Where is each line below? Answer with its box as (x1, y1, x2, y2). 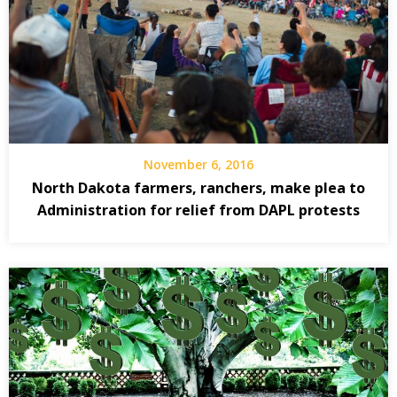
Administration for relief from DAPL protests (37, 200, 360, 221)
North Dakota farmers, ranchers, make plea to (32, 178, 365, 198)
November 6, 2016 (144, 156, 253, 174)
